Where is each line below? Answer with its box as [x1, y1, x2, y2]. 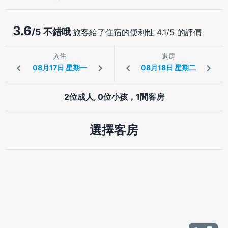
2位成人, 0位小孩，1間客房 [64, 91, 164, 102]
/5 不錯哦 [32, 26, 73, 37]
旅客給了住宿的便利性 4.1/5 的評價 [73, 26, 202, 37]
